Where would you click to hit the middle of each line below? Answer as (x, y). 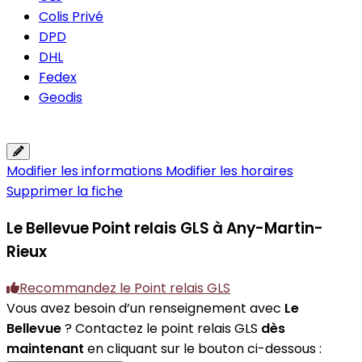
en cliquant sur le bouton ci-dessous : (203, 349)
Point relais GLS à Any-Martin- (208, 228)
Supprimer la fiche (65, 191)
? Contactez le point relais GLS (161, 329)
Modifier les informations (86, 171)
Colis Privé (71, 17)
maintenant (45, 349)
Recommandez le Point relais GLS (125, 288)
